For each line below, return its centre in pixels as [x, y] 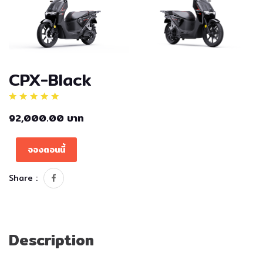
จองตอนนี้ [46, 150]
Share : [23, 178]
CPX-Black [50, 80]
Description [51, 240]
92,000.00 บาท [46, 119]
